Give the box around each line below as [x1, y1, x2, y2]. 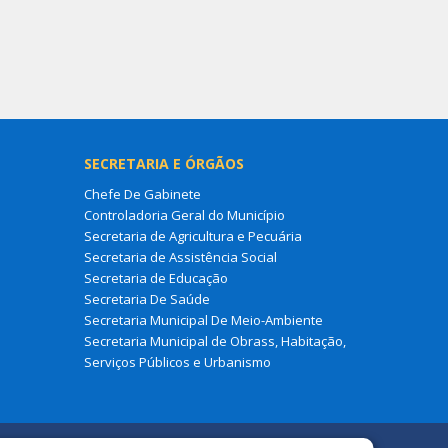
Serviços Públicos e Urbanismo [83, 352, 271, 371]
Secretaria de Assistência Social [83, 247, 277, 266]
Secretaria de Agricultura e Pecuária [83, 226, 302, 245]
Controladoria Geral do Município [83, 205, 285, 224]
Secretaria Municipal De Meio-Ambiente [83, 310, 323, 329]
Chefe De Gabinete [83, 184, 201, 203]
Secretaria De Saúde [83, 289, 210, 308]
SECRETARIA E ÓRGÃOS [83, 153, 244, 173]
